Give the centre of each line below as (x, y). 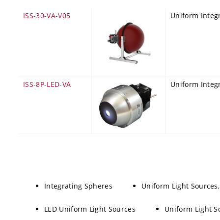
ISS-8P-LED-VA (47, 84)
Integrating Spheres (79, 186)
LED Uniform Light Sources (90, 209)
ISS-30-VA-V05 (47, 16)
